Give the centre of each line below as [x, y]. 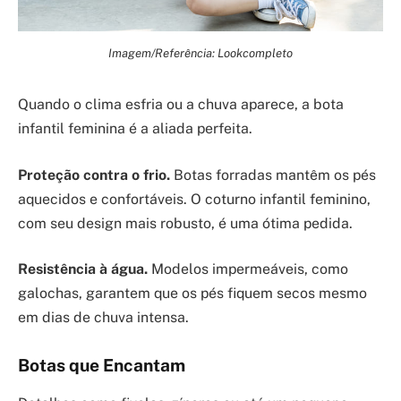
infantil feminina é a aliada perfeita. [135, 129]
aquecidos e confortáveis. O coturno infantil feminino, [194, 199]
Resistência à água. [83, 269]
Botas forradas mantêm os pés [273, 175]
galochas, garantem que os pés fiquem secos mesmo [192, 294]
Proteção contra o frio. [94, 175]
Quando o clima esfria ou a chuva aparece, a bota [181, 105]
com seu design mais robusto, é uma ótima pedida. [185, 223]
